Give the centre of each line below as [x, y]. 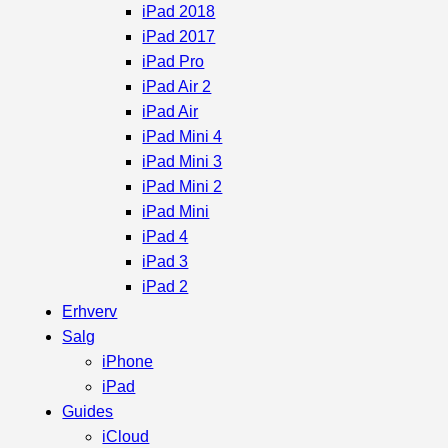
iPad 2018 [179, 11]
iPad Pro [173, 61]
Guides [88, 411]
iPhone [128, 361]
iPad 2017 [179, 36]
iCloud [126, 436]
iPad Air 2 [177, 86]
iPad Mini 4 [182, 136]
